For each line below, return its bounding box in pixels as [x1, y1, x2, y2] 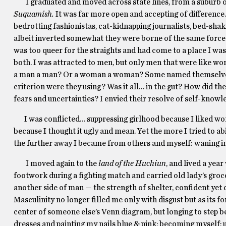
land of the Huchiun [96, 159, 166, 167]
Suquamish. [13, 10, 54, 18]
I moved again [13, 159, 75, 167]
